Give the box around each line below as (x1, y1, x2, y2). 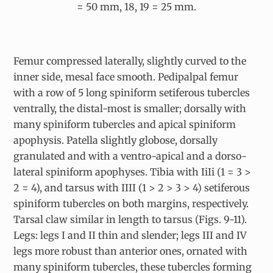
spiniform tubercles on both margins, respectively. (13, 197, 249, 210)
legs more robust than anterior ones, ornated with (13, 245, 248, 258)
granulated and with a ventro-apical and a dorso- (13, 150, 247, 163)
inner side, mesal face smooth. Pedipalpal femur (13, 71, 239, 83)
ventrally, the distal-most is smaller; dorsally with (13, 102, 247, 115)
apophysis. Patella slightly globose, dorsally (13, 134, 218, 147)
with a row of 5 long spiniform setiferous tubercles (13, 87, 250, 99)
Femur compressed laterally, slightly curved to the (13, 55, 247, 68)
